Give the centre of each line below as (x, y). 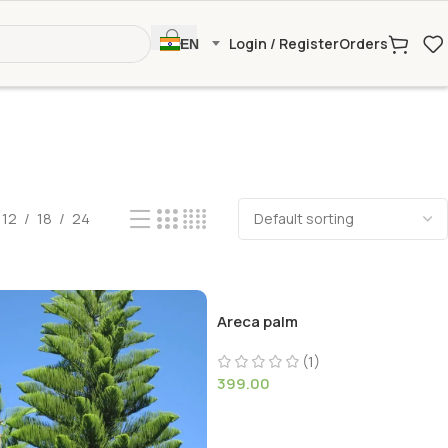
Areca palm (257, 321)
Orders (363, 43)
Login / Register (284, 43)
